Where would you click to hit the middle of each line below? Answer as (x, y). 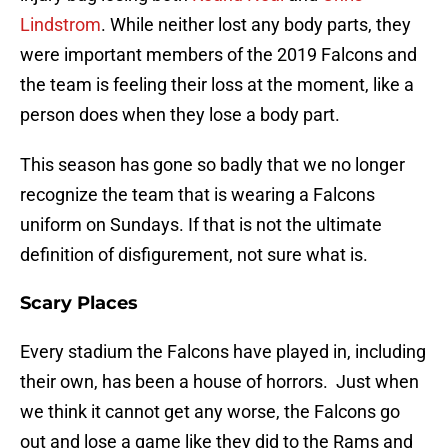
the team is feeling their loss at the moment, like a (217, 85)
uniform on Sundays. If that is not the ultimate (201, 225)
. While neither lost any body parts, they (256, 25)
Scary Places (79, 303)
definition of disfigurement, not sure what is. (194, 255)
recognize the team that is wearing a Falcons (197, 195)
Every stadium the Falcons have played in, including (223, 352)
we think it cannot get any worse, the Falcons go (210, 412)
